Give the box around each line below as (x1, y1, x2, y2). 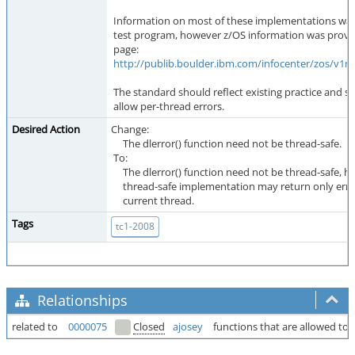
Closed (133, 319, 165, 334)
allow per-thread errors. (111, 99, 224, 113)
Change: (111, 122, 149, 136)
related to (12, 319, 58, 334)
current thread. (111, 193, 194, 208)
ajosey (173, 319, 203, 334)
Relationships (33, 291, 128, 310)
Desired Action (12, 122, 80, 136)
